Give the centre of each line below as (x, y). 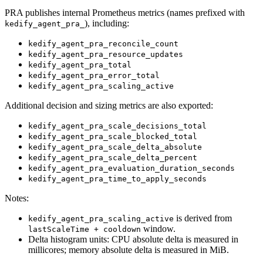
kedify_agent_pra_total (80, 65)
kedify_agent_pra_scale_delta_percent (113, 158)
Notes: (17, 198)
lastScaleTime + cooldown (85, 230)
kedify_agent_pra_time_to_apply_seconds (117, 179)
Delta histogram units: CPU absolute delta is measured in (133, 240)
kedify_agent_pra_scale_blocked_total (113, 137)
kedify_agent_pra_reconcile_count (103, 44)
